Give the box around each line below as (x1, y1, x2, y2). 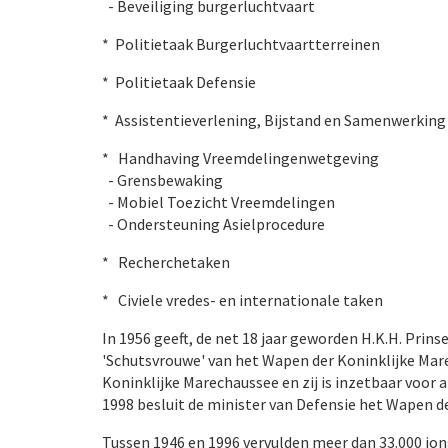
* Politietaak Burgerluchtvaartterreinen (102, 34, 380, 54)
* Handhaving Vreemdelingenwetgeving (102, 148, 382, 168)
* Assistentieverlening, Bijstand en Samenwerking (102, 110, 446, 130)
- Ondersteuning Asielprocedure (102, 214, 325, 234)
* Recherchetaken (102, 252, 230, 272)
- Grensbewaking (102, 170, 223, 190)
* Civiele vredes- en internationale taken (102, 290, 383, 310)
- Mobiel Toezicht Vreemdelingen (102, 192, 335, 212)
